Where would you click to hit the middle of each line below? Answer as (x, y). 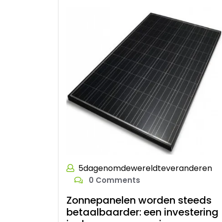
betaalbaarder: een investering (142, 212)
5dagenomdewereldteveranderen (145, 168)
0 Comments (113, 180)
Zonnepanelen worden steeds (139, 200)
